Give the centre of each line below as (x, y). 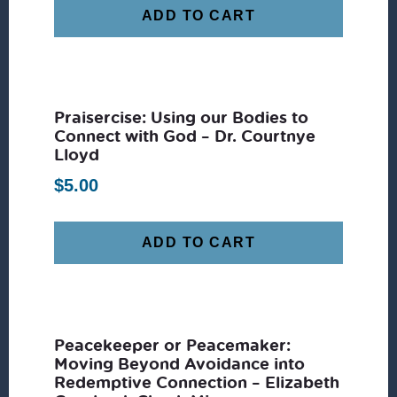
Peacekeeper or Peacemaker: (173, 345)
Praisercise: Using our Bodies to (182, 117)
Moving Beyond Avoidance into (180, 364)
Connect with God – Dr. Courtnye (185, 136)
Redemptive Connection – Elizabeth (197, 382)
